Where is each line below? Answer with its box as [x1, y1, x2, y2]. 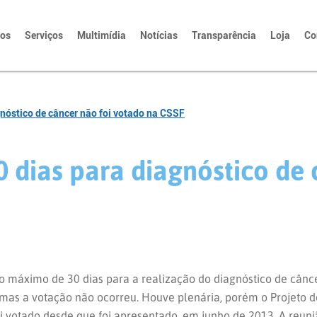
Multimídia [77, 30, 126, 41]
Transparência [192, 30, 256, 41]
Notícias [140, 30, 178, 41]
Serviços [25, 30, 63, 41]
